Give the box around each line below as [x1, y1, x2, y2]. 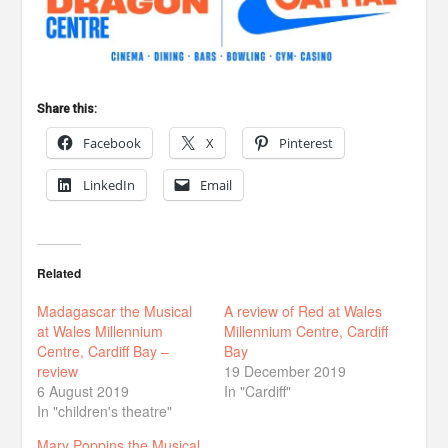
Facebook [83, 133, 142, 152]
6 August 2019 [37, 380, 130, 401]
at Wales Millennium [37, 320, 164, 341]
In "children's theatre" [37, 400, 173, 421]
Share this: [37, 101, 98, 116]
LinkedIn [83, 175, 136, 194]
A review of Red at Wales [224, 300, 382, 321]
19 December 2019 [224, 360, 346, 381]
